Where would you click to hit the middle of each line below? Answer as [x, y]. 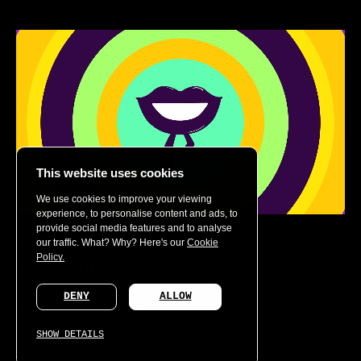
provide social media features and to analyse [134, 228]
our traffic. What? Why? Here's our [112, 243]
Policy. [50, 257]
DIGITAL [43, 305]
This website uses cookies [110, 173]
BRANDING [116, 305]
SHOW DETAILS [70, 334]
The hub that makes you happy [137, 269]
